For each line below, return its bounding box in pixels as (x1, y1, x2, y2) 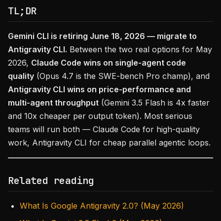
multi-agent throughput (8, 98, 99, 108)
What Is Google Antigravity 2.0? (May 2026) (20, 201, 184, 211)
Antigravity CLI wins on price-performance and (8, 84, 191, 94)
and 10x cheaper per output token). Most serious (8, 111, 192, 121)
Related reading (8, 174, 94, 187)
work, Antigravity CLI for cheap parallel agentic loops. (8, 138, 211, 147)
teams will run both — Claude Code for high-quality (8, 124, 200, 134)
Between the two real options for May (67, 44, 212, 54)
